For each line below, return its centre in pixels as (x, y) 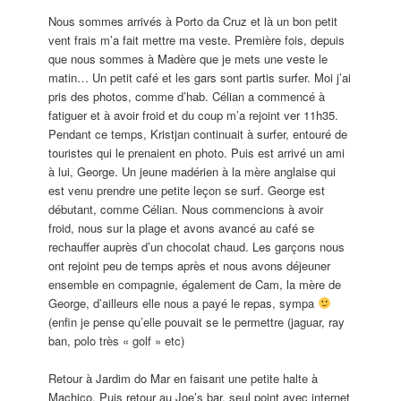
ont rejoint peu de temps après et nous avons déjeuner (190, 265)
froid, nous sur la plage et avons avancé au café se (182, 227)
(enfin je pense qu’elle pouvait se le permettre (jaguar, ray (197, 321)
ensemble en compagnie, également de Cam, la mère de (195, 284)
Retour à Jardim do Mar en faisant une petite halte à (183, 378)
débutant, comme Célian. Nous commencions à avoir (186, 209)
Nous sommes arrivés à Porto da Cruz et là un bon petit (193, 21)
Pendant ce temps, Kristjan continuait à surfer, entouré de (198, 133)
